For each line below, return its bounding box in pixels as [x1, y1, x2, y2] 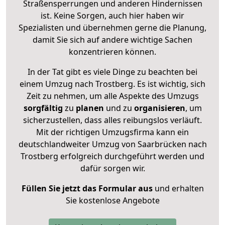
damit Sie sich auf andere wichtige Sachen [33, 34, 192, 45]
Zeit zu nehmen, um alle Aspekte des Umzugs [26, 90, 199, 101]
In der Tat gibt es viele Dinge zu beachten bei [28, 66, 197, 77]
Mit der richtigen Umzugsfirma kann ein [36, 126, 189, 138]
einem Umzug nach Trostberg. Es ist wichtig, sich [20, 78, 205, 89]
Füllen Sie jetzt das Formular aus [21, 182, 153, 194]
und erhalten [152, 182, 204, 194]
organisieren [132, 102, 185, 114]
